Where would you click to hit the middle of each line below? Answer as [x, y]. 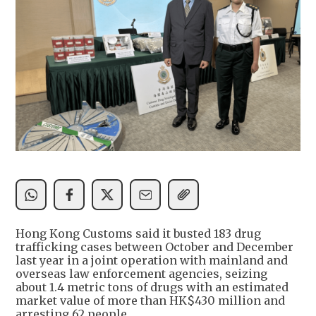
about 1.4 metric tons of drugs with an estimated [152, 287]
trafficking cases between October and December [154, 247]
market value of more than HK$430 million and [150, 300]
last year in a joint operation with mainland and [152, 260]
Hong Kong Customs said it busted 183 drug [138, 233]
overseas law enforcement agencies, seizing [141, 273]
